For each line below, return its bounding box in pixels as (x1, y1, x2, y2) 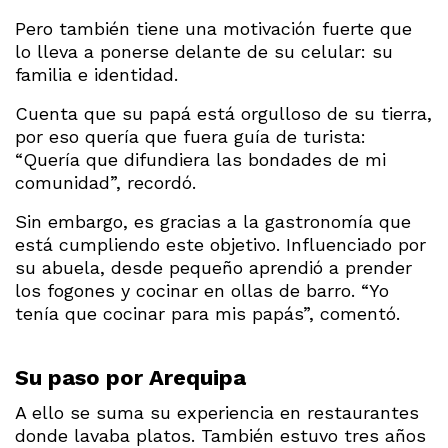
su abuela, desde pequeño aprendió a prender (15, 256, 412, 278)
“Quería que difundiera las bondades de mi (15, 148, 386, 170)
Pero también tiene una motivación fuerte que (15, 17, 412, 39)
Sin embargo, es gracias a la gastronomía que (15, 210, 411, 232)
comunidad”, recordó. (15, 171, 196, 193)
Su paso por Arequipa (15, 364, 246, 390)
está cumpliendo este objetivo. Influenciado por (15, 233, 426, 255)
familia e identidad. (15, 63, 178, 85)
